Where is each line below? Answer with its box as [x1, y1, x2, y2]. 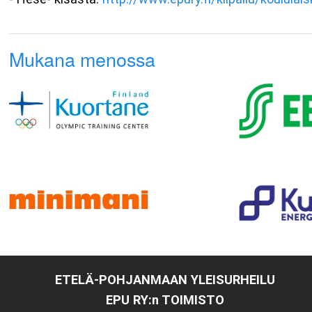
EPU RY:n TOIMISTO [106, 292, 225, 308]
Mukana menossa [9, 45, 156, 72]
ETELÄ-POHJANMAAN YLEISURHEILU [55, 272, 276, 288]
